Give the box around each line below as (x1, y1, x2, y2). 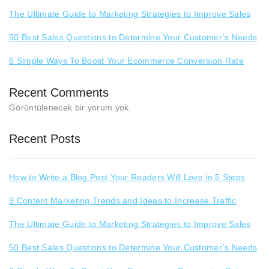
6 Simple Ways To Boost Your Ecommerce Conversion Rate (9, 56, 244, 66)
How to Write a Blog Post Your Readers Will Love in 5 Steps (9, 172, 246, 182)
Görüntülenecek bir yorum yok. (9, 103, 131, 113)
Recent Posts (9, 131, 80, 145)
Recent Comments (9, 86, 109, 100)
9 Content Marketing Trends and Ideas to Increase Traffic (9, 195, 237, 205)
